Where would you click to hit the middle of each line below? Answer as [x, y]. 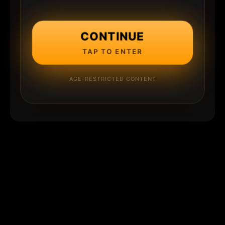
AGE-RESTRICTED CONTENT [113, 79]
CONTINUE [113, 36]
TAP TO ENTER [113, 51]
